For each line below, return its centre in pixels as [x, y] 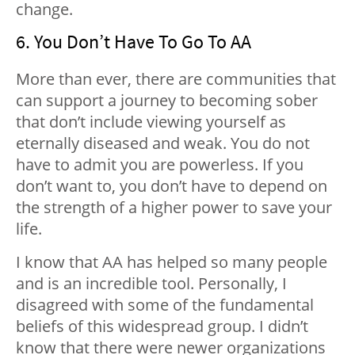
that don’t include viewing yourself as [151, 122]
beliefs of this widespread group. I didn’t [162, 326]
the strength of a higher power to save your [174, 208]
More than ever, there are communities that [176, 79]
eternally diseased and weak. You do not [163, 143]
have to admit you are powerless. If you [160, 165]
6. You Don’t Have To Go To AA [134, 42]
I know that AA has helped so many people [172, 262]
